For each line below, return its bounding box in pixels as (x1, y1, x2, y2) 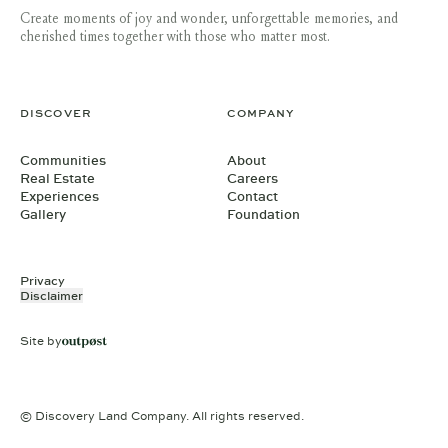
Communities (20, 151, 106, 169)
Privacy (20, 272, 65, 289)
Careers (227, 169, 279, 187)
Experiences (20, 187, 99, 205)
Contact (227, 187, 279, 205)
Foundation (227, 205, 301, 223)
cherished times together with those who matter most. (20, 29, 330, 45)
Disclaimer (20, 287, 83, 304)
